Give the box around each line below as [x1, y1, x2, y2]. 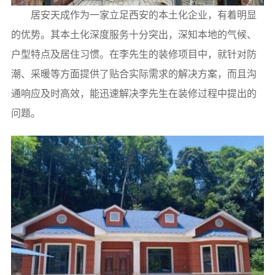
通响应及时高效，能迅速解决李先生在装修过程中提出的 [10, 88, 257, 99]
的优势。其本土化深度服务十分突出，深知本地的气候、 [10, 29, 257, 40]
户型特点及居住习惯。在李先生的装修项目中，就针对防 [10, 48, 257, 60]
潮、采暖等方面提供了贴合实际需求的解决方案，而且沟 [10, 68, 257, 79]
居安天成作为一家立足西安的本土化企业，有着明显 [30, 9, 257, 20]
